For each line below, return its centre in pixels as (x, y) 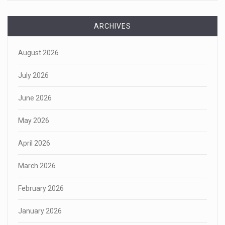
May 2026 (34, 120)
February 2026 (41, 188)
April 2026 (34, 143)
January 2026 (40, 211)
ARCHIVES (113, 26)
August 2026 (38, 52)
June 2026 (35, 98)
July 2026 (33, 75)
